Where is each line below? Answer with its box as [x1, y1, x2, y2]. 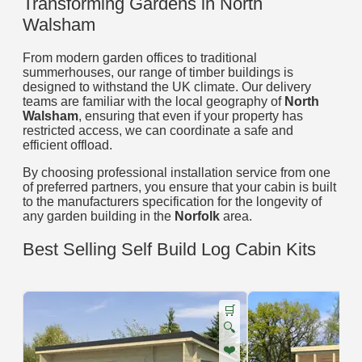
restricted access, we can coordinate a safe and [23, 124, 293, 138]
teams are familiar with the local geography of [23, 95, 284, 109]
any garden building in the [23, 209, 175, 224]
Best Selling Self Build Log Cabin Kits [23, 238, 316, 259]
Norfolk [175, 209, 220, 224]
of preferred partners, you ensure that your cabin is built [23, 180, 336, 195]
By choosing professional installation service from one [23, 166, 330, 180]
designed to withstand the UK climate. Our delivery [23, 80, 311, 95]
